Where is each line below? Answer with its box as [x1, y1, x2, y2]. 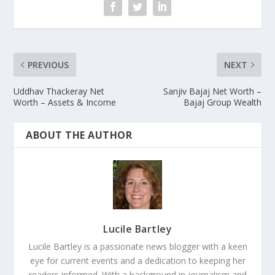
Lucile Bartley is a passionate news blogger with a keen [28, 240, 247, 252]
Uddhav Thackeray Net [14, 85, 105, 97]
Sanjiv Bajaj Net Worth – [163, 85, 261, 97]
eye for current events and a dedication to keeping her [29, 254, 246, 266]
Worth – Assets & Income [14, 96, 117, 108]
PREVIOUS [28, 58, 69, 71]
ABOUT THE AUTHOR [26, 128, 133, 142]
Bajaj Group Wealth [183, 96, 261, 108]
